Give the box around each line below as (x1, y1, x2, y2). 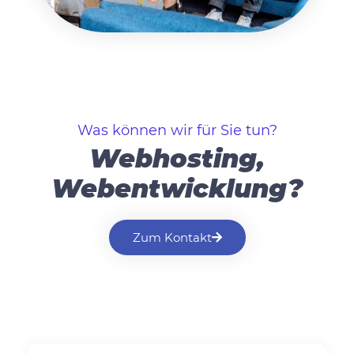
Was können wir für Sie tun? (77, 122, 277, 140)
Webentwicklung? (51, 173, 303, 205)
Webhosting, (89, 143, 265, 175)
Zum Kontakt (132, 230, 212, 246)
